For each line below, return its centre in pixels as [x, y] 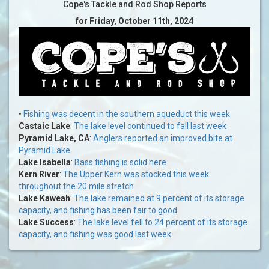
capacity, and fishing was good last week [95, 234]
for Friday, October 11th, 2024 [134, 21]
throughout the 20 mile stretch [76, 186]
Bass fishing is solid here [120, 162]
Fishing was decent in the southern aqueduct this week [127, 114]
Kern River [39, 174]
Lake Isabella [45, 162]
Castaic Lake [44, 126]
